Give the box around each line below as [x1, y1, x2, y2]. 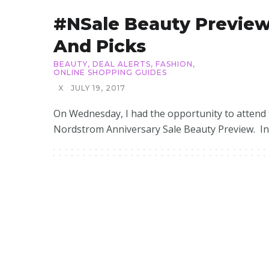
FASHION [156, 59, 193, 69]
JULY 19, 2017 [71, 83, 125, 93]
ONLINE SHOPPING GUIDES [53, 68, 167, 77]
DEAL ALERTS [92, 59, 151, 69]
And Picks [53, 35, 146, 57]
